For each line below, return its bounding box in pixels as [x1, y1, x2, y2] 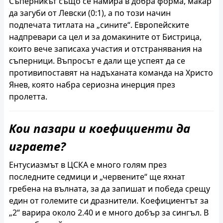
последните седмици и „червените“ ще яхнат [9, 171, 185, 182]
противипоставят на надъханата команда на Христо [9, 67, 213, 79]
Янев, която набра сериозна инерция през [9, 79, 175, 91]
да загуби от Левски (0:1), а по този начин [9, 7, 171, 19]
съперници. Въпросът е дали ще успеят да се [9, 55, 185, 67]
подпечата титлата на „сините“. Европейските [9, 19, 189, 31]
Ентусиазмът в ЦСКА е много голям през [9, 159, 167, 170]
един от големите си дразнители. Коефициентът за [9, 195, 209, 206]
